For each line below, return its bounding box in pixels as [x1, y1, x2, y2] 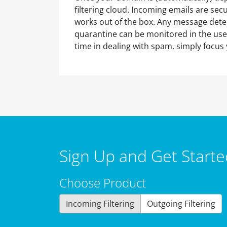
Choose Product [59, 174, 146, 191]
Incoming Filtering [66, 198, 134, 209]
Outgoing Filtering [147, 198, 215, 209]
